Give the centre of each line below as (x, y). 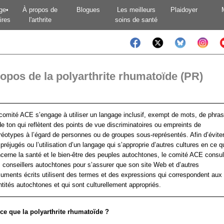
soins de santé (136, 20)
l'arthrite (40, 20)
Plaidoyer (184, 10)
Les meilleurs (136, 10)
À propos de (40, 10)
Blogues (88, 10)
